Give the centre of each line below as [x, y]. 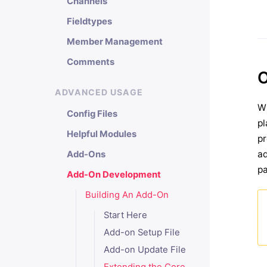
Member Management [115, 42]
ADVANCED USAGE [99, 92]
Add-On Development [114, 175]
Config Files [92, 114]
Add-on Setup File [142, 232]
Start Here [125, 215]
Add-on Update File [145, 250]
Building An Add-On [127, 195]
